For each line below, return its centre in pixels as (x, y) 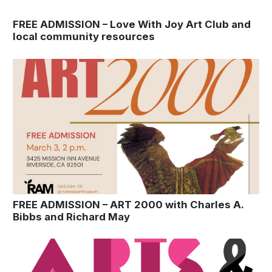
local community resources (84, 37)
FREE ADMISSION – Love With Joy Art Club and (132, 25)
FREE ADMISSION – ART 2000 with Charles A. (128, 204)
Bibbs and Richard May (71, 216)
